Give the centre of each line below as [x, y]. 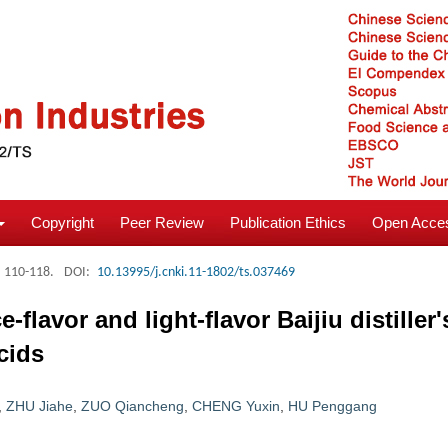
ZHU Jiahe [39, 406]
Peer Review [162, 222]
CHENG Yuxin [236, 406]
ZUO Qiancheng [132, 406]
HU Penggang [332, 406]
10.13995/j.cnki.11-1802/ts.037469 [196, 272]
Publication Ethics [288, 222]
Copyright [62, 222]
